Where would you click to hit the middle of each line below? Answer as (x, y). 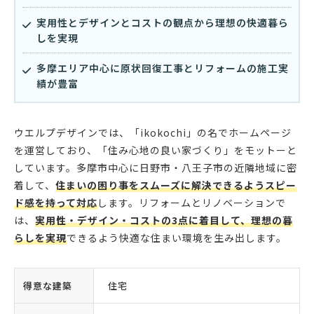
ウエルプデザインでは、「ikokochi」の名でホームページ (153, 133)
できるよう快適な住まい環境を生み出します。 (177, 238)
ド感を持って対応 (56, 203)
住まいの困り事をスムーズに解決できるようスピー (176, 185)
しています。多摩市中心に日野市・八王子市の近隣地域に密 (156, 168)
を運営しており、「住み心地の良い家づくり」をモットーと (156, 150)
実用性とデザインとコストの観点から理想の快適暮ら (163, 23)
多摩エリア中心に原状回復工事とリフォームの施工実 (163, 68)
